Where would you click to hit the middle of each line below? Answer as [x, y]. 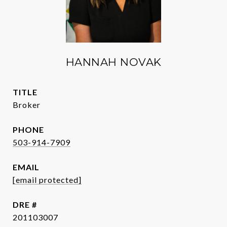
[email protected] [47, 180]
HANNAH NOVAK [113, 62]
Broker [27, 105]
